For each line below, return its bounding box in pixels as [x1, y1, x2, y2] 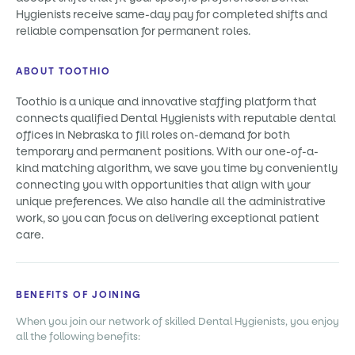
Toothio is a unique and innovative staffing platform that [16, 94, 317, 109]
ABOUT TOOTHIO [16, 65, 111, 78]
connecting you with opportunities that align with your [16, 177, 311, 193]
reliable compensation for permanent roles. [16, 24, 250, 39]
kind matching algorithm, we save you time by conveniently [16, 161, 338, 176]
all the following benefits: [16, 330, 140, 343]
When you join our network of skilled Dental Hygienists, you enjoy [16, 315, 339, 328]
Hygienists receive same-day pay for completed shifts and [16, 7, 327, 22]
